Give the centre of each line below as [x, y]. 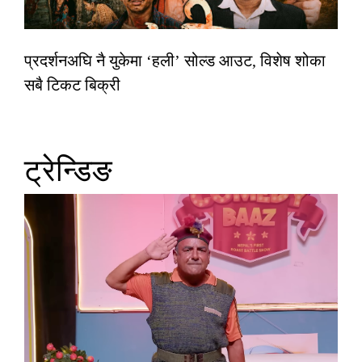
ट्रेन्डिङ [68, 170]
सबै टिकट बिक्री [72, 84]
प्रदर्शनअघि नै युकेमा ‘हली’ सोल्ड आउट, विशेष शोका [175, 60]
